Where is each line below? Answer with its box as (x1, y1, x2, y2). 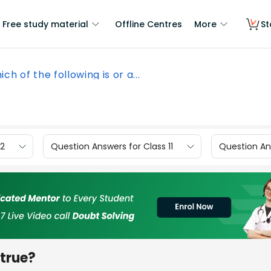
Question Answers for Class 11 (51, 140, 173, 152)
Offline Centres (115, 18, 182, 30)
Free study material (2, 18, 88, 30)
